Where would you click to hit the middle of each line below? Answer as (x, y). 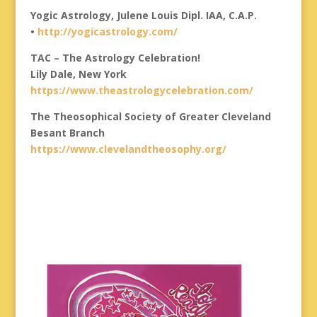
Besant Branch (67, 133)
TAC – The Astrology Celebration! (115, 58)
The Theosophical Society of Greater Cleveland (150, 116)
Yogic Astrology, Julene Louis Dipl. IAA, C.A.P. (143, 15)
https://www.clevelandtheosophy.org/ (128, 149)
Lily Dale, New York (78, 74)
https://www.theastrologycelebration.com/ (142, 90)
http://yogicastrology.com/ (107, 31)
